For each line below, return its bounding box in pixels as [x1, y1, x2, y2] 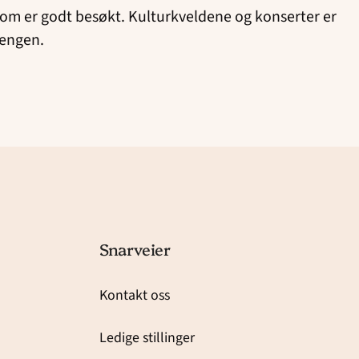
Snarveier [99, 237, 171, 260]
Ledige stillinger [99, 327, 195, 348]
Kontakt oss [99, 285, 170, 306]
